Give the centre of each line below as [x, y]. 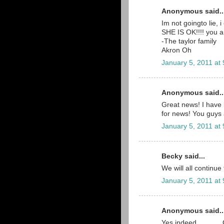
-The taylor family [189, 41]
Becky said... [183, 156]
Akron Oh [176, 50]
